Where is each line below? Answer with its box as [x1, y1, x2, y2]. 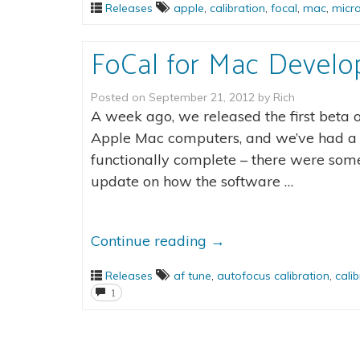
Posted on [91, 90, 149, 104]
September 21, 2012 [149, 90, 255, 104]
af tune [174, 268, 211, 283]
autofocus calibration [217, 268, 329, 283]
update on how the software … [91, 172, 293, 190]
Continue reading [91, 231, 211, 250]
